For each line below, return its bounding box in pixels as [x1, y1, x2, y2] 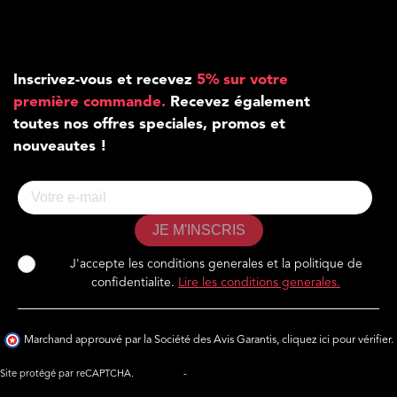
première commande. [13, 94, 166, 110]
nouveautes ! [13, 138, 107, 154]
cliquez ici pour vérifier [282, 334, 391, 346]
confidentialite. [91, 276, 178, 289]
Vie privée [136, 369, 181, 379]
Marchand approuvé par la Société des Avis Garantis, [24, 334, 282, 346]
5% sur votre [197, 72, 288, 88]
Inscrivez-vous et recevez [13, 72, 197, 88]
